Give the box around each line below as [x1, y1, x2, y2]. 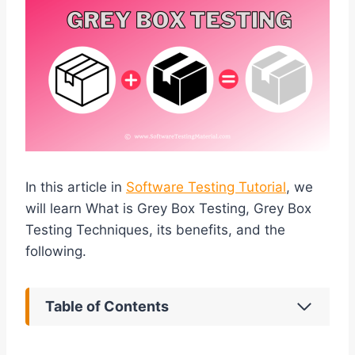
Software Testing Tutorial [126, 179, 286, 196]
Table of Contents [45, 298, 169, 315]
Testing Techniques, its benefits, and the [25, 222, 285, 239]
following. [25, 243, 90, 260]
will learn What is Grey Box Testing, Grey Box [25, 200, 311, 217]
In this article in [25, 179, 126, 196]
